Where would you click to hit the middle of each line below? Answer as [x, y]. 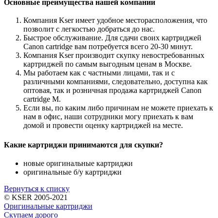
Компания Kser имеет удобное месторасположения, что [115, 20]
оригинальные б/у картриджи [73, 172]
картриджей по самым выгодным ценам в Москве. [108, 64]
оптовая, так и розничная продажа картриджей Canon [112, 91]
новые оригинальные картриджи [78, 163]
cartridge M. [42, 99]
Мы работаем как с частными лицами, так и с [99, 73]
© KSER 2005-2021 [36, 197]
